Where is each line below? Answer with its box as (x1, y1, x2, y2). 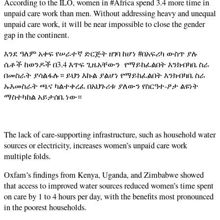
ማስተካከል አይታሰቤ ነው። (4, 91, 82, 103)
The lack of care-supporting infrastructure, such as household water (4, 129, 216, 140)
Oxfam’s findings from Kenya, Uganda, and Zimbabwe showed (4, 169, 204, 181)
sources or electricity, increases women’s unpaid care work (4, 139, 187, 151)
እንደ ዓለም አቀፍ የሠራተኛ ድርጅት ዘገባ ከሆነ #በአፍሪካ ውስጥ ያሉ (4, 48, 198, 59)
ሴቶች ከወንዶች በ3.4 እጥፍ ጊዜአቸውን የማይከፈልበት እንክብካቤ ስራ (4, 59, 209, 70)
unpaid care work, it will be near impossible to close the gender (4, 18, 205, 29)
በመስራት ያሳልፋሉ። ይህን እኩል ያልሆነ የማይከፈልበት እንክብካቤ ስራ (4, 70, 205, 81)
